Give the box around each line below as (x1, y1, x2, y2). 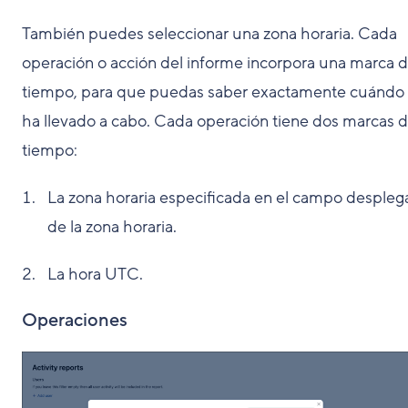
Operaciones (22, 309, 127, 332)
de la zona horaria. (47, 216, 177, 238)
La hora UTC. (47, 263, 143, 285)
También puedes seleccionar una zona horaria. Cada (22, 23, 397, 45)
